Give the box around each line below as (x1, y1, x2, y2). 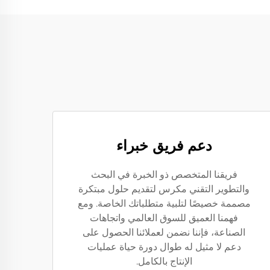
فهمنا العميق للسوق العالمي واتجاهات (90, 212, 238, 224)
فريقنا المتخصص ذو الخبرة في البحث (90, 169, 237, 180)
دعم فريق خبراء (116, 137, 212, 154)
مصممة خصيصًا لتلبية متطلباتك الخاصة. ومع (77, 198, 251, 209)
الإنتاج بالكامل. (136, 256, 192, 267)
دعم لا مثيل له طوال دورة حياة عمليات (87, 241, 241, 253)
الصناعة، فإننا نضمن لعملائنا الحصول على (83, 227, 245, 238)
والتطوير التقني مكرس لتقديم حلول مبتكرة (78, 183, 250, 195)
